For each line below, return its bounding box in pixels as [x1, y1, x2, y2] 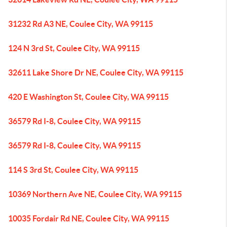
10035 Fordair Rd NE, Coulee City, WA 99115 [8, 214, 169, 223]
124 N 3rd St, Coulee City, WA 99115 [8, 44, 140, 53]
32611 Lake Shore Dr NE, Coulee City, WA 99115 [8, 68, 183, 77]
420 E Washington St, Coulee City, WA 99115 [8, 92, 169, 101]
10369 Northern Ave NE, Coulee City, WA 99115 [8, 190, 182, 199]
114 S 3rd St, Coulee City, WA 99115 [8, 165, 138, 174]
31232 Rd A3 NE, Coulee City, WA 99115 [8, 19, 153, 28]
